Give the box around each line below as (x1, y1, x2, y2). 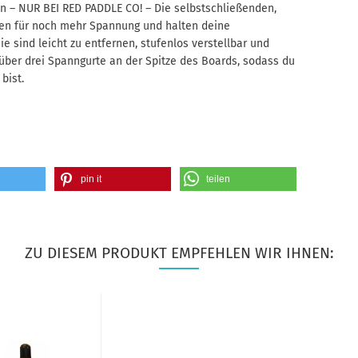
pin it (80, 173, 101, 185)
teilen (205, 173, 230, 185)
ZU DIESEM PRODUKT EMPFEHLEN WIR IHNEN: (24, 244, 334, 262)
